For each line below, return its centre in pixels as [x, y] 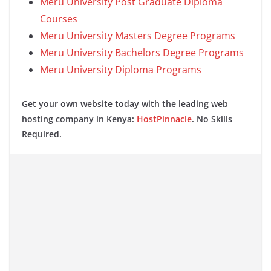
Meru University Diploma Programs [121, 70]
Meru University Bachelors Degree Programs [142, 53]
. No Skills [212, 119]
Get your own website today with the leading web [125, 104]
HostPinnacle [164, 119]
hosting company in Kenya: [79, 119]
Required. [42, 134]
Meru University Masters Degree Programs [138, 36]
